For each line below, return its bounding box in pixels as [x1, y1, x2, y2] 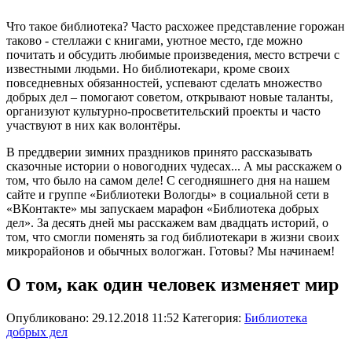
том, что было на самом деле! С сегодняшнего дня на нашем [6, 174, 330, 188]
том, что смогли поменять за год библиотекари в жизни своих [6, 230, 339, 244]
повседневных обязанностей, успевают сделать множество [6, 76, 322, 90]
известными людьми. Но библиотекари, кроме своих [6, 62, 290, 76]
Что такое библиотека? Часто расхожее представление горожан [6, 20, 345, 34]
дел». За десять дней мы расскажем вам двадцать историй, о [6, 216, 328, 230]
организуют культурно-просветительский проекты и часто [6, 104, 321, 119]
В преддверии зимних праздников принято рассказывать [6, 145, 312, 159]
